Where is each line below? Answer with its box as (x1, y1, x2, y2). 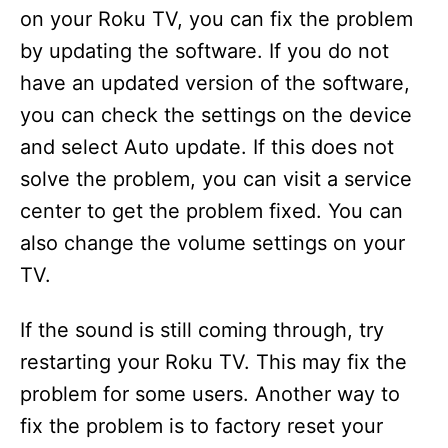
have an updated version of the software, (20, 71, 410, 95)
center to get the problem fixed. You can (20, 199, 403, 223)
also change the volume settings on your (20, 231, 405, 255)
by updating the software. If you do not (20, 39, 389, 63)
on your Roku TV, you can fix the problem (20, 7, 413, 31)
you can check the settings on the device (20, 103, 412, 127)
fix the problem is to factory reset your (20, 414, 383, 438)
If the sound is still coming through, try (20, 318, 384, 342)
